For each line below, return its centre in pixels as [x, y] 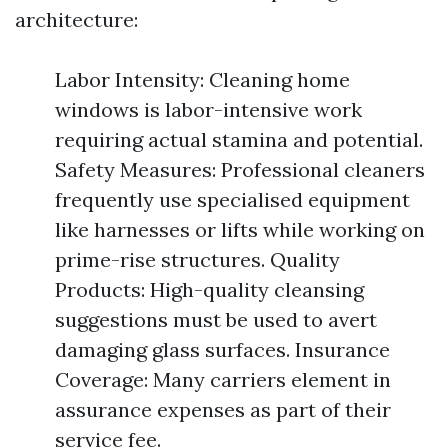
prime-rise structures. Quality [197, 259]
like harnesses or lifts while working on [240, 229]
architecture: [76, 19]
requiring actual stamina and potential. [239, 139]
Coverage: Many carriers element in [223, 379]
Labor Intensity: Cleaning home [202, 79]
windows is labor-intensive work [208, 109]
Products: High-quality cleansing [209, 289]
